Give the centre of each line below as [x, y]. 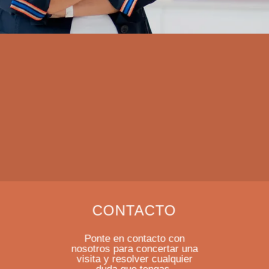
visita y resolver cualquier [134, 259]
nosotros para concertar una [134, 249]
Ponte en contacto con [134, 238]
